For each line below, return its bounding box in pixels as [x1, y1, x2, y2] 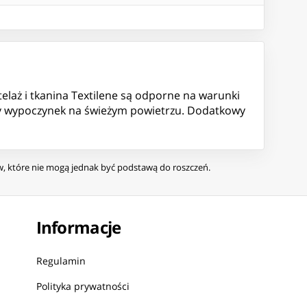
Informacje [36, 216, 121, 239]
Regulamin [36, 254, 86, 268]
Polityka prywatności [36, 280, 130, 293]
